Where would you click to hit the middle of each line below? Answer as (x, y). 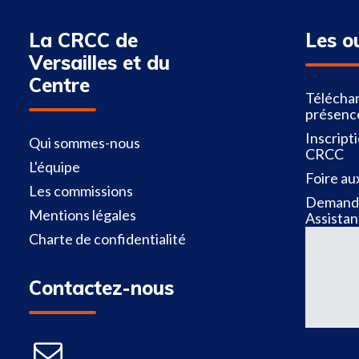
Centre (59, 85)
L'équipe (54, 167)
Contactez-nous (101, 288)
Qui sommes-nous (85, 143)
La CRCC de (83, 40)
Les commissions (81, 191)
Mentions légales (83, 215)
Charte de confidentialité (107, 239)
